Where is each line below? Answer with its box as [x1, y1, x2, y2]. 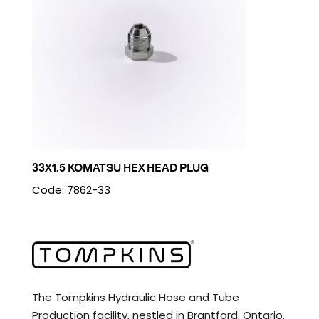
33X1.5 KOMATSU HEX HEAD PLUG [31, 159, 209, 176]
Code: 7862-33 [31, 182, 110, 198]
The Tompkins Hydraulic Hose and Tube [31, 290, 239, 305]
